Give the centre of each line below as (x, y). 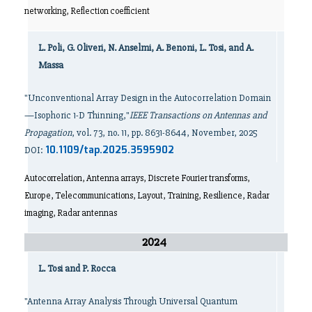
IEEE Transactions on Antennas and (198, 116)
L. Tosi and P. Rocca (77, 269)
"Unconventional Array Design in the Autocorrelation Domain (148, 98)
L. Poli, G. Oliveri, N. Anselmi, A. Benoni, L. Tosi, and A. (146, 48)
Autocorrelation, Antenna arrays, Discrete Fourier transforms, (137, 179)
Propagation (48, 133)
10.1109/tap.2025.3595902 (110, 151)
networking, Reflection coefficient (87, 11)
